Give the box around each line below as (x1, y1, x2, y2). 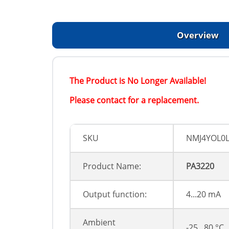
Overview (177, 29, 219, 41)
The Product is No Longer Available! (70, 75, 206, 87)
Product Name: (83, 161, 141, 172)
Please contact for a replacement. (70, 95, 199, 106)
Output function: (83, 189, 147, 200)
